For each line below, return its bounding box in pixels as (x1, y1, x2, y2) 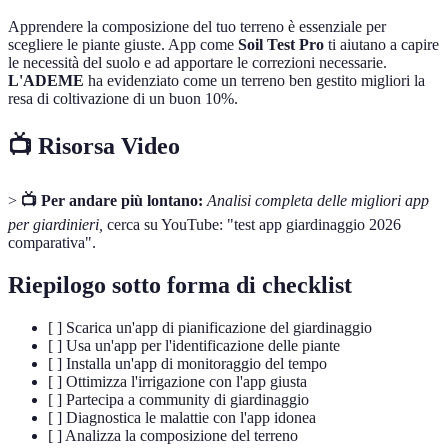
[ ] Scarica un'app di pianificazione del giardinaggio (48, 318, 372, 336)
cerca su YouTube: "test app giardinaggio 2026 (103, 215, 401, 233)
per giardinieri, (8, 215, 103, 233)
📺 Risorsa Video (8, 132, 180, 159)
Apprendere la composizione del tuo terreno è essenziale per (8, 17, 386, 35)
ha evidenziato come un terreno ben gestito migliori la (84, 71, 425, 89)
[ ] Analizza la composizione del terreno (48, 426, 298, 444)
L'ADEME (8, 71, 84, 89)
